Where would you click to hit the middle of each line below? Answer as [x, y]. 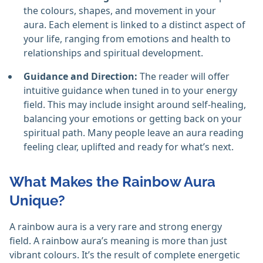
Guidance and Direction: [82, 77]
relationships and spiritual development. [114, 53]
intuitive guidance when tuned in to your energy [130, 91]
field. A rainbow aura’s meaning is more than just [118, 241]
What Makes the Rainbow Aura [112, 182]
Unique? [37, 201]
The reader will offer [185, 77]
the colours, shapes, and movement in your [120, 11]
